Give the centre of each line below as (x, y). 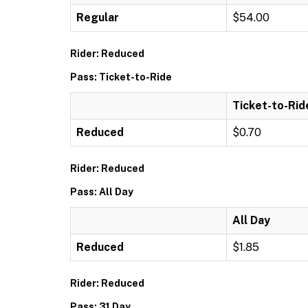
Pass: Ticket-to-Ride (121, 77)
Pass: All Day (102, 191)
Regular (98, 17)
